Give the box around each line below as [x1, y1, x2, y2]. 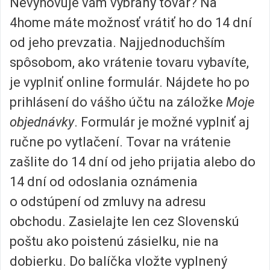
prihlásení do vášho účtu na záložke [10, 94, 226, 110]
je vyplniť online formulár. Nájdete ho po [10, 74, 250, 90]
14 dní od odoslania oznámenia [10, 174, 198, 189]
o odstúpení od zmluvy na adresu [10, 193, 206, 209]
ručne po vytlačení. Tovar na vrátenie [10, 134, 231, 149]
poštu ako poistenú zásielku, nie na [10, 233, 219, 249]
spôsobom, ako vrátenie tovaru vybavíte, [10, 54, 249, 70]
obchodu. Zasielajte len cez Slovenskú [10, 213, 239, 229]
